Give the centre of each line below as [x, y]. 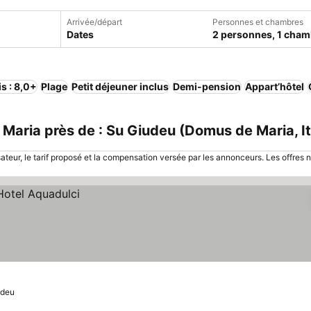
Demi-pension [207, 86]
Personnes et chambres [258, 22]
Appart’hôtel [275, 86]
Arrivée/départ [94, 22]
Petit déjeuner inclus [120, 86]
